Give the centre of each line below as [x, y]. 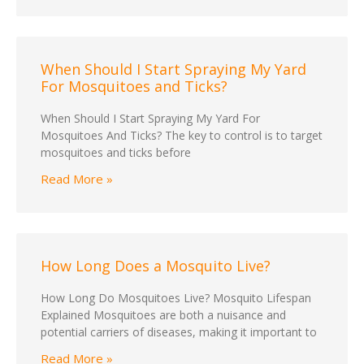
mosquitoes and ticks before [116, 153]
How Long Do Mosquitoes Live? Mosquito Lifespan [176, 298]
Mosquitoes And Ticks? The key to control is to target [182, 136]
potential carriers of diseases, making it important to [179, 332]
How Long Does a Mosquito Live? [156, 266]
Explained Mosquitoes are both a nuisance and [163, 315]
